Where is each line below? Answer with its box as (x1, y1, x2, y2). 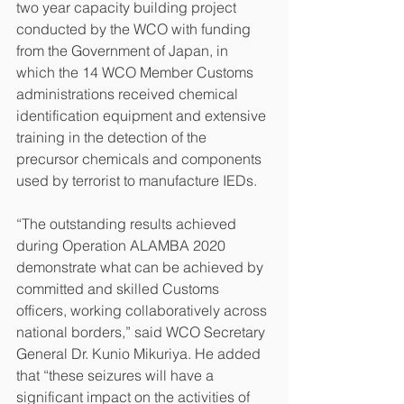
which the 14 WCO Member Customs (16, 63, 257, 81)
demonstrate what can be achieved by (16, 258, 267, 276)
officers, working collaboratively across (16, 301, 271, 319)
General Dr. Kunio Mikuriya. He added (16, 344, 264, 363)
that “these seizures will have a (16, 366, 217, 384)
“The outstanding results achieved (16, 215, 240, 233)
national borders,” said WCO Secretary (16, 323, 269, 341)
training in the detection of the (16, 128, 210, 146)
